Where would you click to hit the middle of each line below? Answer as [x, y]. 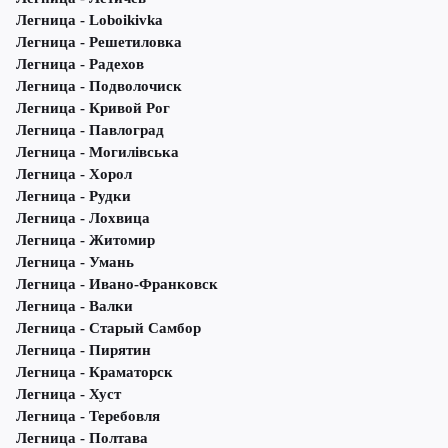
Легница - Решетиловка [99, 42]
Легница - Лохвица [83, 218]
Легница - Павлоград [90, 130]
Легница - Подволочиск [99, 86]
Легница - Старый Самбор [108, 328]
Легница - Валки [74, 306]
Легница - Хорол [74, 174]
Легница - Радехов [80, 64]
